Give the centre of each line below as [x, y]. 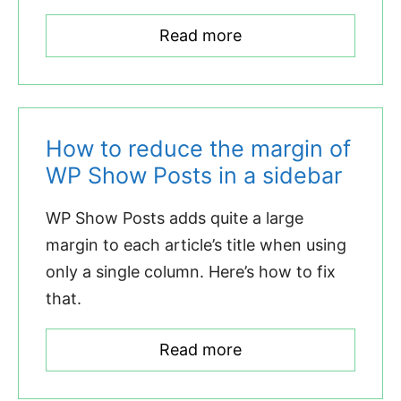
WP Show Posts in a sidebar [194, 176]
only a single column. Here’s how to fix [191, 272]
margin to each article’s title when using [196, 245]
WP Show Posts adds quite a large [175, 218]
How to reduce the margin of [198, 149]
